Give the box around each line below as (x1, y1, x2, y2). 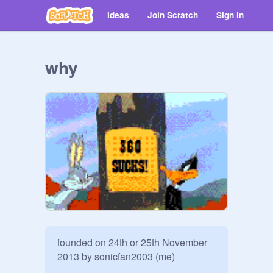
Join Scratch (147, 9, 198, 21)
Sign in (216, 9, 244, 21)
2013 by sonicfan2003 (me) (57, 249, 175, 263)
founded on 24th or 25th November (57, 235, 207, 249)
